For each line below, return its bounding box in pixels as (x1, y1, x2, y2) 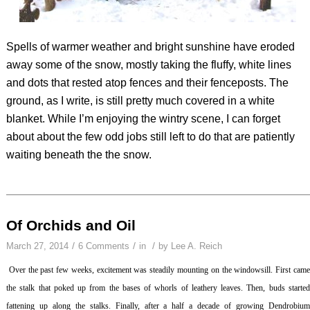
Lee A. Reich (170, 241, 222, 252)
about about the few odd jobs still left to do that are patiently (6, 131, 295, 143)
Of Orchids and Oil (6, 217, 136, 234)
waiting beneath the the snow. (6, 149, 152, 161)
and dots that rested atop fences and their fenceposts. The (6, 77, 289, 89)
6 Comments (77, 241, 129, 252)
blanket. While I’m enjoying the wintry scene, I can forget (6, 113, 280, 125)
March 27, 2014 (6, 241, 69, 252)
